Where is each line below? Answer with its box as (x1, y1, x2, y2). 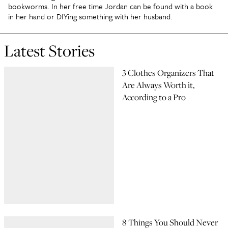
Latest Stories (4, 39, 95, 62)
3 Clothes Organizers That (122, 67, 214, 79)
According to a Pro (122, 91, 186, 103)
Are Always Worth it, (122, 79, 194, 91)
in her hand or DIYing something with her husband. (8, 11, 175, 22)
